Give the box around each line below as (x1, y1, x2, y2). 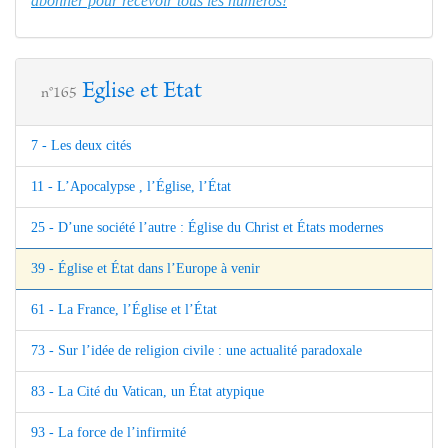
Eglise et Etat (82, 79, 202, 104)
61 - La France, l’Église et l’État (31, 301, 217, 317)
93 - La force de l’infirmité (31, 424, 186, 440)
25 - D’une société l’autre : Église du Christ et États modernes (31, 219, 383, 235)
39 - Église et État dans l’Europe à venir (31, 260, 260, 276)
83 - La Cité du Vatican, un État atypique (31, 383, 264, 399)
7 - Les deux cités (31, 137, 131, 153)
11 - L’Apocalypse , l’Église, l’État (31, 178, 231, 194)
